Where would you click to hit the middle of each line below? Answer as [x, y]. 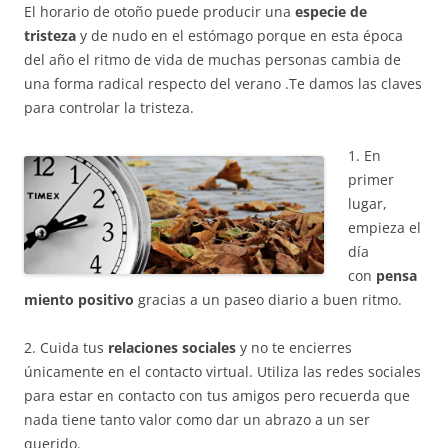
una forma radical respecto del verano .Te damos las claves [223, 84]
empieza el [384, 228]
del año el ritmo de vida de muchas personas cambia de [212, 60]
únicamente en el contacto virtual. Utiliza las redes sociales [222, 372]
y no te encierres [294, 348]
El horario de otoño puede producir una [159, 12]
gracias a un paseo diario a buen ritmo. [268, 300]
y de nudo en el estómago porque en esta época [239, 36]
